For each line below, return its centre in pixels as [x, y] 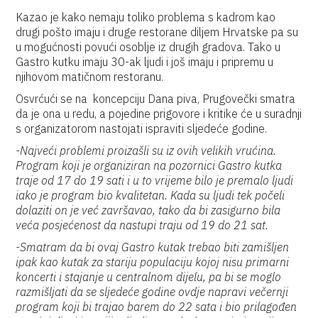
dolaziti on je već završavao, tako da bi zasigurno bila [148, 210]
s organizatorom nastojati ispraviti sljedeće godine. [142, 128]
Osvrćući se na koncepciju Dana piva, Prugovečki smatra [156, 99]
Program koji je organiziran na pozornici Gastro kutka [149, 165]
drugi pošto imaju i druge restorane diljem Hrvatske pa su [157, 32]
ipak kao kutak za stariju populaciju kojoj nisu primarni [153, 262]
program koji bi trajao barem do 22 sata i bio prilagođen [157, 307]
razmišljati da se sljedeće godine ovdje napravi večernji [152, 292]
